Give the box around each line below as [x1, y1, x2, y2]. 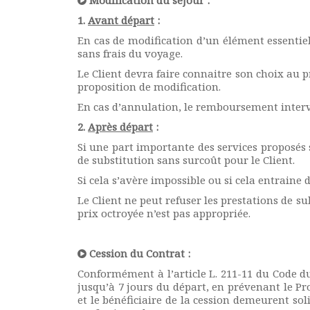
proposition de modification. [77, 80, 221, 93]
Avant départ [88, 13, 154, 27]
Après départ [88, 120, 153, 134]
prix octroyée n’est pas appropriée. [77, 206, 250, 220]
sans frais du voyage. [77, 46, 183, 60]
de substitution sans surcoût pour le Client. [77, 153, 295, 167]
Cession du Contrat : [86, 246, 190, 260]
